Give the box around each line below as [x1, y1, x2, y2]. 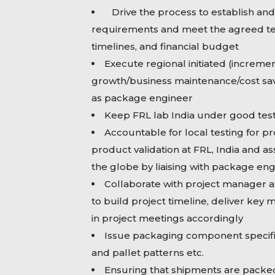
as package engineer [91, 92, 193, 104]
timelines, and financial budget [91, 41, 239, 53]
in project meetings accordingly [91, 212, 243, 225]
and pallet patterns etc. [91, 247, 204, 259]
